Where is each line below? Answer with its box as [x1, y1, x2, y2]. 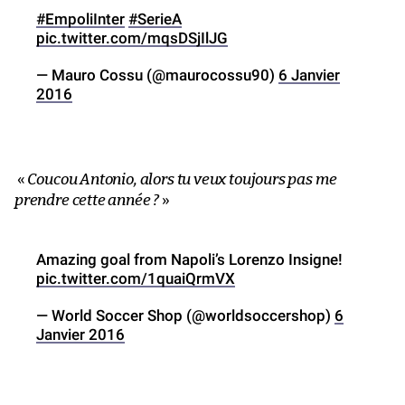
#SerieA [128, 9, 182, 28]
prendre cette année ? [14, 192, 160, 208]
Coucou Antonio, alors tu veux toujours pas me [27, 171, 337, 187]
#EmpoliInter [36, 9, 125, 28]
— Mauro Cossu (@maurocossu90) [36, 65, 278, 84]
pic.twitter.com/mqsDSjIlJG [36, 28, 228, 47]
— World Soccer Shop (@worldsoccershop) [36, 306, 334, 325]
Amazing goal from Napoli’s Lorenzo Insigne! [36, 250, 343, 268]
